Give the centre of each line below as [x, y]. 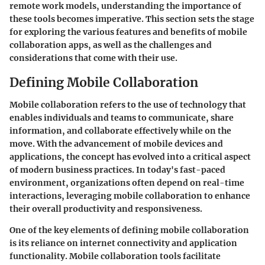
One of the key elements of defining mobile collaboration [129, 230]
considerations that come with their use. [93, 58]
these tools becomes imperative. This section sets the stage [132, 19]
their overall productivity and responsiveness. [106, 209]
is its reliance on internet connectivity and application [123, 243]
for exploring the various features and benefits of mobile [128, 32]
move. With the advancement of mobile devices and [116, 144]
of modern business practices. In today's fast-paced [117, 170]
